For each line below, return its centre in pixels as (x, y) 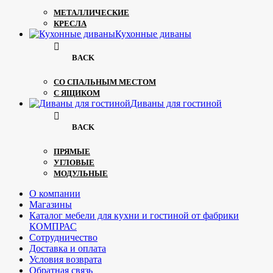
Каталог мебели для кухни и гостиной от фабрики (134, 215)
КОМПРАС (53, 226)
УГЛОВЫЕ (74, 162)
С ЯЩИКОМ (77, 93)
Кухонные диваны (153, 34)
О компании (55, 193)
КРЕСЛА (70, 23)
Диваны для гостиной (176, 103)
